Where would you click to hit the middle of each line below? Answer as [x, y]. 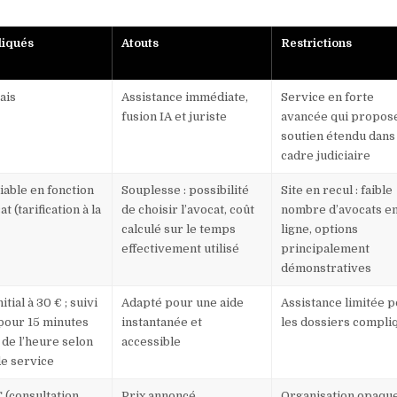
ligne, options [320, 230]
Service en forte [328, 97]
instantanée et [162, 323]
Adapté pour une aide [183, 303]
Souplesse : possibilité [186, 191]
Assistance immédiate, [185, 97]
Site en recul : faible [337, 191]
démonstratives [327, 269]
